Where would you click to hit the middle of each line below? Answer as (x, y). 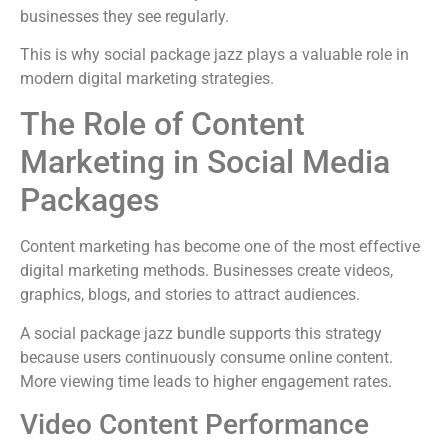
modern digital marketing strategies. (147, 79)
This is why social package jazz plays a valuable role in (214, 55)
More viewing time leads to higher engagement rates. (206, 381)
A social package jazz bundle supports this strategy (201, 333)
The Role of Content (162, 124)
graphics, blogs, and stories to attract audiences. (190, 295)
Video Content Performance (194, 425)
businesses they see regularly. (124, 16)
